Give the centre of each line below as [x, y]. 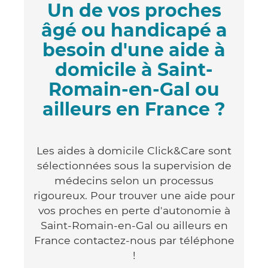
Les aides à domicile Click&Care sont [134, 150]
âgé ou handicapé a [134, 30]
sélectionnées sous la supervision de [134, 165]
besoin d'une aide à [134, 50]
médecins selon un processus [134, 180]
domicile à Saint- [134, 69]
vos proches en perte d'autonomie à [134, 210]
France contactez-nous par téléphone [134, 240]
